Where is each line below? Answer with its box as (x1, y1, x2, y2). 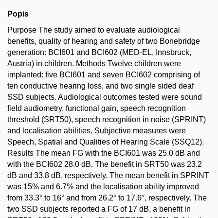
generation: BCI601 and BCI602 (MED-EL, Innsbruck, (7, 48, 191, 56)
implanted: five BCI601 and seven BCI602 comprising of (7, 70, 200, 79)
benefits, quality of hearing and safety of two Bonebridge (7, 36, 200, 45)
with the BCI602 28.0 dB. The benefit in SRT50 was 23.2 (7, 160, 202, 168)
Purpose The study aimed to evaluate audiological (7, 25, 180, 34)
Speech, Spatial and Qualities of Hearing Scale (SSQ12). (7, 137, 204, 146)
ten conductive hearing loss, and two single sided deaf (7, 81, 194, 90)
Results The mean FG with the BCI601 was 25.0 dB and (7, 148, 200, 157)
